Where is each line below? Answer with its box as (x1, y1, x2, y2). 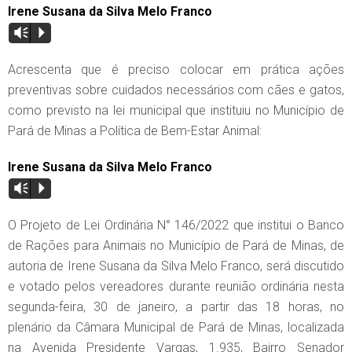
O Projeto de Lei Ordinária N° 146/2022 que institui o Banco (8, 218, 344, 233)
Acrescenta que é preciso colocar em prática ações (8, 62, 344, 78)
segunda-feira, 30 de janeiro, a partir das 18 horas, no (8, 299, 344, 315)
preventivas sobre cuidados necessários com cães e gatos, (8, 82, 344, 98)
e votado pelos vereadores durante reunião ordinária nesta (8, 279, 344, 295)
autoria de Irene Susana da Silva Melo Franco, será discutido (8, 258, 344, 274)
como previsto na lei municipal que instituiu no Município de (8, 103, 344, 119)
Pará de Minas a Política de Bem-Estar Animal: (8, 123, 262, 139)
